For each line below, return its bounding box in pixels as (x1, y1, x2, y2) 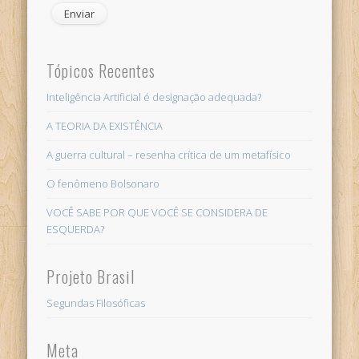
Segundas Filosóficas (46, 296, 146, 311)
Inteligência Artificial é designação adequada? (46, 89, 262, 104)
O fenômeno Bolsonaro (46, 175, 160, 191)
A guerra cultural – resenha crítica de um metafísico (46, 147, 292, 162)
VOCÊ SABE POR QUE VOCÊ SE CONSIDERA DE (46, 204, 268, 220)
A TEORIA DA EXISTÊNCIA (46, 118, 163, 133)
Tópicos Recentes (46, 58, 156, 83)
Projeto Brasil (46, 264, 135, 289)
